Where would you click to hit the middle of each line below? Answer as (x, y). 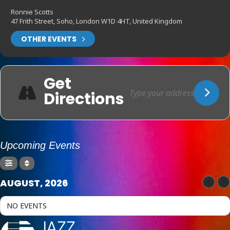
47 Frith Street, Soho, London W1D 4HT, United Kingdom (97, 21)
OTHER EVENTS (49, 39)
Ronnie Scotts (32, 12)
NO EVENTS (27, 206)
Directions (84, 99)
